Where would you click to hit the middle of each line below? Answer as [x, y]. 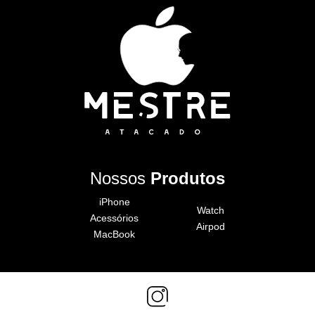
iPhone [114, 202]
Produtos [188, 179]
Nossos [120, 179]
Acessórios [114, 218]
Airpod [211, 226]
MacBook [114, 234]
